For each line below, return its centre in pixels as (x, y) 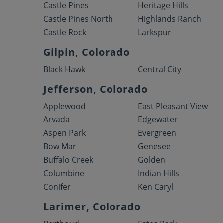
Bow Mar (60, 146)
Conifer (57, 187)
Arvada (56, 119)
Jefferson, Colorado (96, 89)
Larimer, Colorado (92, 206)
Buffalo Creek (68, 160)
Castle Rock (65, 32)
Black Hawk (64, 69)
